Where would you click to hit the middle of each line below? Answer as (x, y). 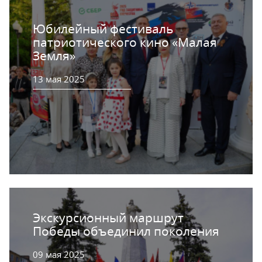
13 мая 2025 (59, 79)
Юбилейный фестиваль (103, 29)
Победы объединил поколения (126, 231)
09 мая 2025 (59, 254)
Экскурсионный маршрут (108, 217)
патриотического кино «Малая (125, 42)
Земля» (54, 56)
